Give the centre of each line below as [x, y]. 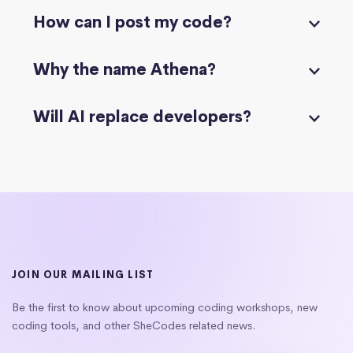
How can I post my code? [132, 22]
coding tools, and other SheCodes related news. [134, 325]
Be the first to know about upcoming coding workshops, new [165, 307]
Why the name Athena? [124, 69]
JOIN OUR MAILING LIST [83, 274]
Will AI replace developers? [142, 117]
